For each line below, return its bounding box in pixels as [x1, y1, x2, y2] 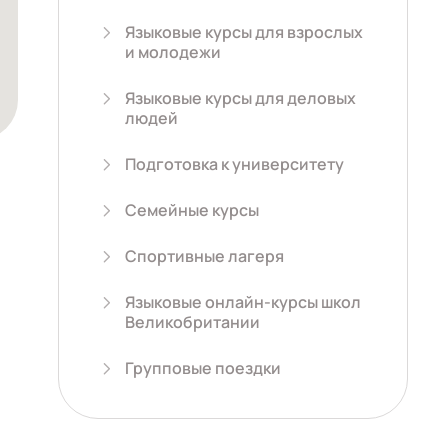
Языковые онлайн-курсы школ [125, 291, 361, 313]
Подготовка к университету [125, 153, 344, 175]
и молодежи [125, 41, 221, 63]
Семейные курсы [125, 199, 259, 221]
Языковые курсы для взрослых [125, 21, 363, 43]
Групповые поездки [125, 357, 281, 379]
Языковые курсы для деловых [125, 87, 356, 109]
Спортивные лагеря [125, 245, 284, 267]
